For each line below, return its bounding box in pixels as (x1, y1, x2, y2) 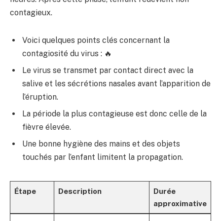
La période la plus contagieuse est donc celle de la (22, 109, 207, 118)
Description (58, 186, 102, 195)
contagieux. (10, 8, 52, 18)
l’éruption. (22, 92, 58, 102)
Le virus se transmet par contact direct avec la (22, 65, 193, 75)
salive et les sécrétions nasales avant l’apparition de (22, 78, 211, 88)
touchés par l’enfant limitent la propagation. (22, 152, 183, 162)
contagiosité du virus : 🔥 (22, 48, 112, 58)
